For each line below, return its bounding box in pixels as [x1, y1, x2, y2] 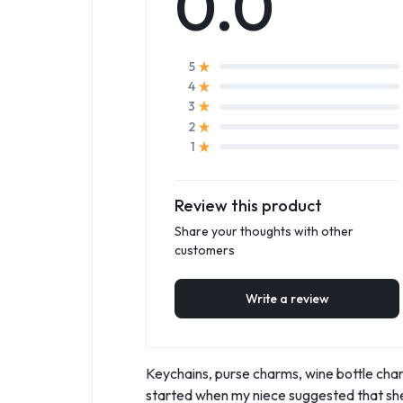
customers [175, 242, 235, 259]
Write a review [245, 291, 329, 308]
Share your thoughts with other [175, 223, 354, 240]
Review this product [175, 195, 322, 217]
